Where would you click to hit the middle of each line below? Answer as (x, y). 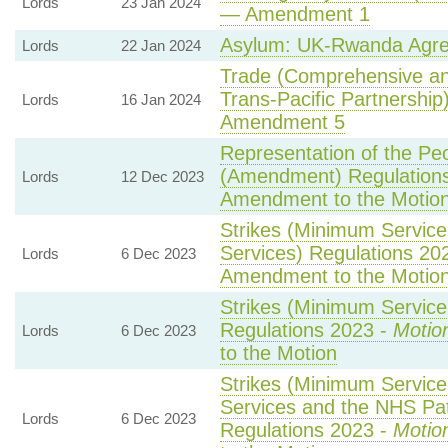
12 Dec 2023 (162, 176)
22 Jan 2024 (160, 45)
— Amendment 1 (294, 14)
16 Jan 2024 (160, 99)
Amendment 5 (282, 122)
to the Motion (278, 353)
